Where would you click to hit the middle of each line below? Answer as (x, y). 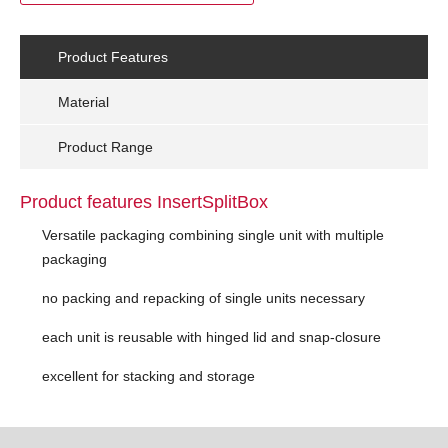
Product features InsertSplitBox (144, 201)
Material (84, 101)
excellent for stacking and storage (148, 375)
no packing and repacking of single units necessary (203, 297)
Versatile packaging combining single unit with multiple (213, 234)
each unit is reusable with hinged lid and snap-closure (211, 336)
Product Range (106, 146)
